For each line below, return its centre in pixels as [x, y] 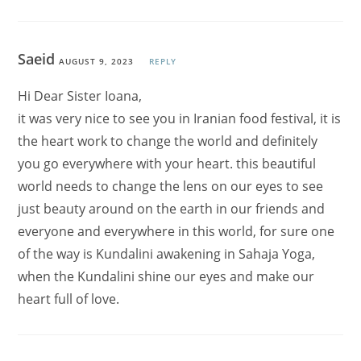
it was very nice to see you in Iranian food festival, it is [180, 119]
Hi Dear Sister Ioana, [80, 96]
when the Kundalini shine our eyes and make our [166, 277]
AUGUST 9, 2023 [97, 62]
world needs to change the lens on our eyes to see [171, 187]
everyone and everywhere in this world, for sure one [176, 232]
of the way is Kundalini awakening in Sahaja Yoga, [167, 254]
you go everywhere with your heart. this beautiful [167, 164]
